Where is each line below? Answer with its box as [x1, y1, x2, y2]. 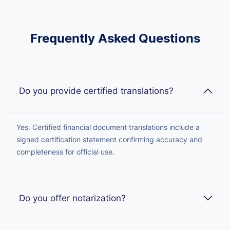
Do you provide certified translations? [19, 85, 174, 96]
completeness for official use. [16, 147, 114, 156]
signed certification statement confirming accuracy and [16, 135, 202, 144]
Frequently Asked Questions [30, 30, 200, 46]
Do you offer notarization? [19, 193, 126, 203]
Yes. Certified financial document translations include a [16, 122, 200, 131]
